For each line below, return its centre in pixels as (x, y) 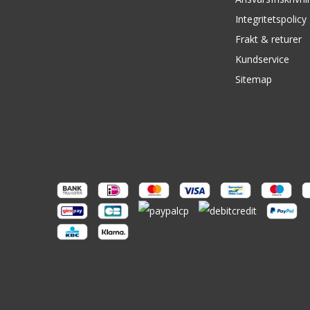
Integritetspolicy (271, 19)
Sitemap (254, 79)
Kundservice (263, 59)
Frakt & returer (269, 39)
